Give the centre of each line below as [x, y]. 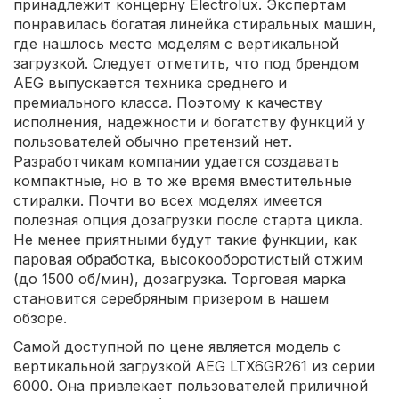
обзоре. [40, 318]
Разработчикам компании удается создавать [176, 162]
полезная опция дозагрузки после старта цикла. [188, 220]
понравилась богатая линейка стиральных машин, [195, 24]
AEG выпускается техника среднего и [150, 83]
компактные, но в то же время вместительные [183, 181]
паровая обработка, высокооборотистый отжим [188, 260]
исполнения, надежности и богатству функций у [189, 122]
